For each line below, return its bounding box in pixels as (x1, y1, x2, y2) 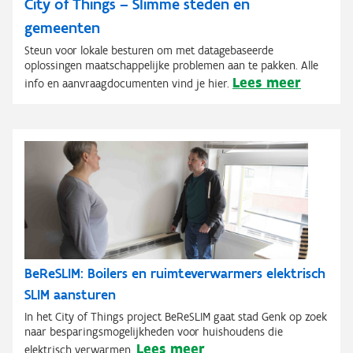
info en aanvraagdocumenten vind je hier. (24, 76, 229, 91)
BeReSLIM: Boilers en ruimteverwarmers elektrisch (24, 264, 325, 282)
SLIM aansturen (24, 285, 116, 303)
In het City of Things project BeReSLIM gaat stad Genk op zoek (24, 309, 327, 324)
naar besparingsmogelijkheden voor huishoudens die (24, 324, 283, 339)
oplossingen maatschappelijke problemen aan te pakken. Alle (24, 58, 318, 72)
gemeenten (24, 17, 100, 37)
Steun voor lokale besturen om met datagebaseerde (24, 43, 273, 58)
